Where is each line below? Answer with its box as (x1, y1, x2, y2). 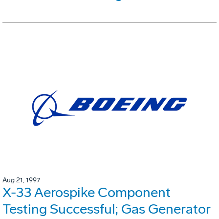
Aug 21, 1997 (2, 175, 40, 184)
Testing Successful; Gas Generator (2, 200, 210, 217)
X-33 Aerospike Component (2, 184, 171, 200)
